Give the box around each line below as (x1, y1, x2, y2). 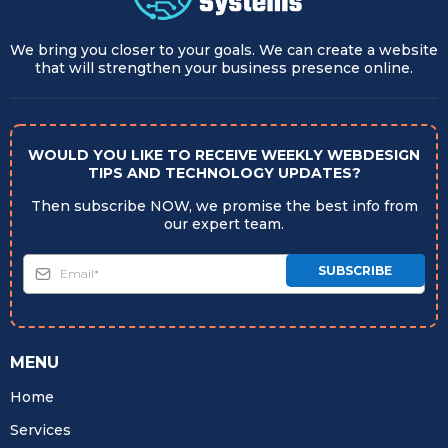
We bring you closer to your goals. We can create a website (10, 40, 438, 59)
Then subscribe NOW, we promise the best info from (30, 196, 418, 215)
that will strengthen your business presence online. (35, 58, 413, 77)
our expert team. (164, 214, 284, 233)
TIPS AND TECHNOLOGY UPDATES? (87, 163, 361, 182)
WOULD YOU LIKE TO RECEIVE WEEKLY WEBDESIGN (28, 145, 420, 164)
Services (10, 420, 71, 439)
